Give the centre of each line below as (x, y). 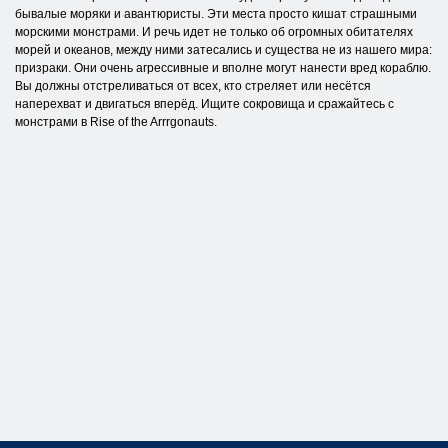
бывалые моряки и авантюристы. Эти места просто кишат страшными (216, 14)
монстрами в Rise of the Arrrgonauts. (116, 122)
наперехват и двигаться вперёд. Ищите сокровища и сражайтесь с (204, 104)
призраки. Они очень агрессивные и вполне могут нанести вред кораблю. (223, 68)
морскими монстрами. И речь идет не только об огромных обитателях (214, 32)
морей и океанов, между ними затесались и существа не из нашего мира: (223, 50)
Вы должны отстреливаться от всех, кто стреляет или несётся (193, 86)
